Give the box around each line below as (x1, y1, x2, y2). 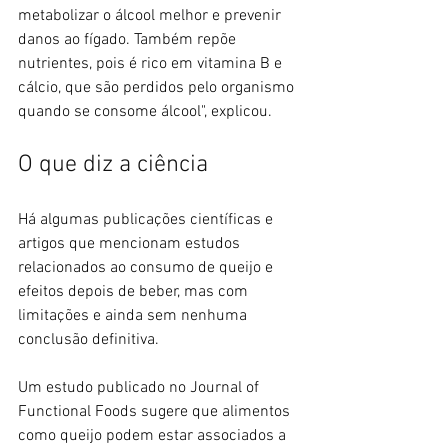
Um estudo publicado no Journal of (18, 378, 263, 399)
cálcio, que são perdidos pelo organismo (18, 78, 298, 99)
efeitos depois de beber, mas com (18, 282, 252, 303)
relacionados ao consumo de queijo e (18, 258, 277, 279)
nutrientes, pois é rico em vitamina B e (18, 54, 286, 75)
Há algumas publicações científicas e (18, 210, 277, 231)
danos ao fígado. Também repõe (18, 30, 240, 51)
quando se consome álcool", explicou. (18, 102, 272, 123)
